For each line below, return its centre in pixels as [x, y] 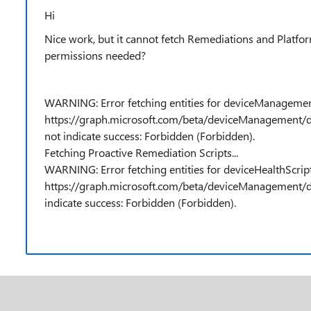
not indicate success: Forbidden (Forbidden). [150, 136]
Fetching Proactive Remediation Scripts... [141, 152]
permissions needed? [95, 55]
